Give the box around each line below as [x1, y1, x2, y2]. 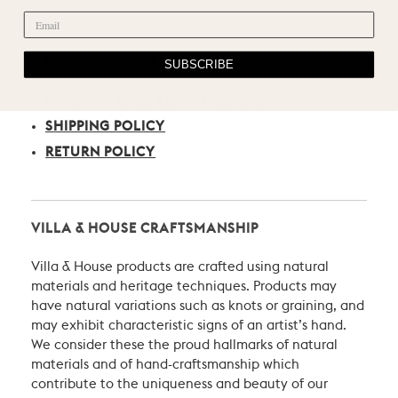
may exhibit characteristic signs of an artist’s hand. [31, 319, 346, 333]
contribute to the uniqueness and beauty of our [31, 378, 328, 392]
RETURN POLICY [45, 146, 156, 160]
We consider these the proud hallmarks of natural [31, 338, 338, 353]
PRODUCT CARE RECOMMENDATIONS [45, 94, 301, 108]
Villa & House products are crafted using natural [31, 260, 329, 275]
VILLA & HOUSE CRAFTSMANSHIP [31, 222, 259, 236]
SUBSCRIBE [164, 57, 234, 71]
